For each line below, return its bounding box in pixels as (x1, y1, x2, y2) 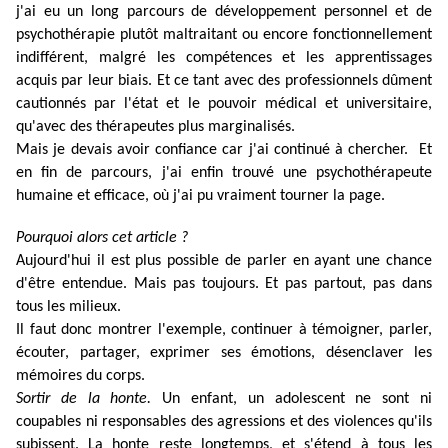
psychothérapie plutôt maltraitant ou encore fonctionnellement (16, 27, 432, 44)
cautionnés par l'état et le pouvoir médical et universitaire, (16, 96, 432, 113)
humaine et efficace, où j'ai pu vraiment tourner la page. (16, 188, 385, 205)
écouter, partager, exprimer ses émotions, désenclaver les (16, 345, 432, 362)
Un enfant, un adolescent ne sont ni (162, 391, 433, 408)
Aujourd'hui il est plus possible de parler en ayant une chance (16, 253, 432, 270)
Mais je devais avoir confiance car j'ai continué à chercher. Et (16, 142, 432, 159)
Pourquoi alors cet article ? (16, 230, 188, 247)
